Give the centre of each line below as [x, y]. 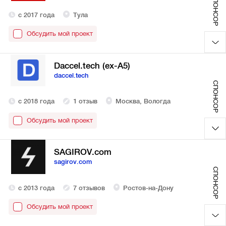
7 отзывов [89, 188]
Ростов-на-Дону [148, 188]
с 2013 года [37, 188]
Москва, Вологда [143, 101]
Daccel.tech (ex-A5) [92, 66]
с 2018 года [37, 101]
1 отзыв [85, 101]
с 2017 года [37, 15]
